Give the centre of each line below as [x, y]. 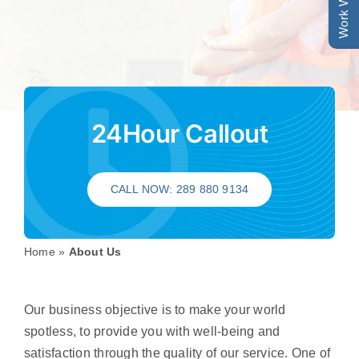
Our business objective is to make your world [155, 309]
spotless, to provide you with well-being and [152, 331]
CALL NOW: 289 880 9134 [179, 190]
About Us [95, 251]
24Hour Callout [179, 134]
